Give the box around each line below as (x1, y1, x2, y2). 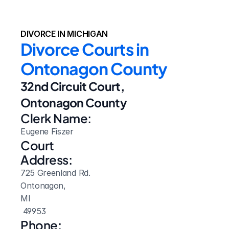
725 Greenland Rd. (20, 168, 90, 178)
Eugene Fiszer (20, 126, 74, 136)
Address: (20, 152, 73, 167)
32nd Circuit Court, (20, 79, 124, 94)
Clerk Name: (20, 110, 91, 126)
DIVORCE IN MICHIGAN (20, 29, 108, 39)
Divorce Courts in (20, 39, 149, 59)
